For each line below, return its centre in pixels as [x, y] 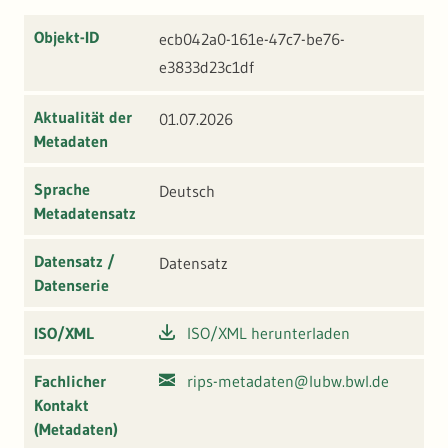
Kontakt [61, 405]
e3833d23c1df [206, 67]
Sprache [62, 189]
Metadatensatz [85, 213]
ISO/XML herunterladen [268, 333]
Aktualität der [83, 117]
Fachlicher [70, 381]
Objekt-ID [66, 37]
